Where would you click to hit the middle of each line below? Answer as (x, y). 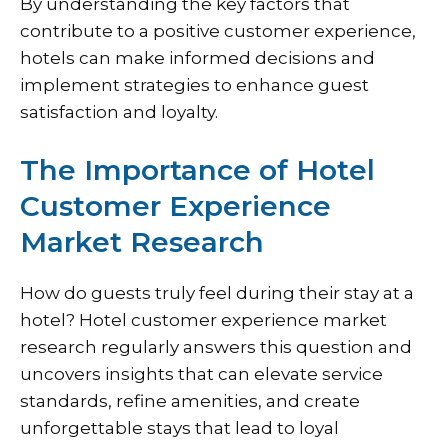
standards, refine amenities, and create (190, 400)
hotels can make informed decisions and (197, 58)
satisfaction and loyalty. (119, 112)
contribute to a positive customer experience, (218, 31)
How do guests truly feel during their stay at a (217, 292)
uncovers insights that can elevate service (201, 373)
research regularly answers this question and (216, 346)
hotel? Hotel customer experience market (203, 319)
